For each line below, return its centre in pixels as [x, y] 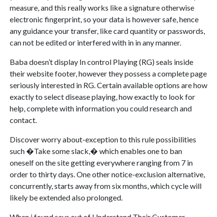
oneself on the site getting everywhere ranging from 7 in [101, 163]
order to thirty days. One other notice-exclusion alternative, [107, 174]
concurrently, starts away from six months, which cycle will [106, 186]
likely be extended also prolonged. [66, 198]
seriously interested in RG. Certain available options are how [108, 85]
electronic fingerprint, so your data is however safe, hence [104, 19]
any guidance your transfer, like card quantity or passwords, [107, 31]
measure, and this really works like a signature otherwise [102, 8]
